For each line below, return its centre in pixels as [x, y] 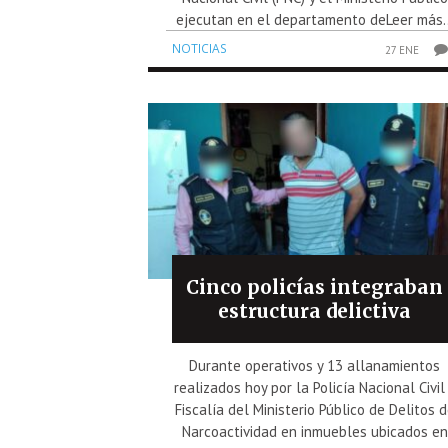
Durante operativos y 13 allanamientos [315, 366]
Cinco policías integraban [315, 287]
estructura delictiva [315, 311]
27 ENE [402, 50]
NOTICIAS [199, 48]
